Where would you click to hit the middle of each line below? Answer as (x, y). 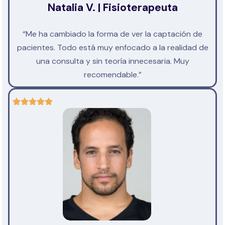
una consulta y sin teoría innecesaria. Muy (113, 61)
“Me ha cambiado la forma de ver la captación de (113, 34)
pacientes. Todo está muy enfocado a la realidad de (113, 48)
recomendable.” (113, 75)
